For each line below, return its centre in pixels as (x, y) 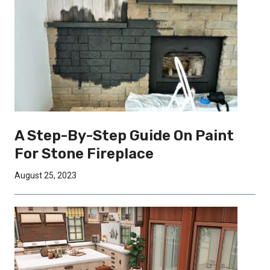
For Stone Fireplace (84, 154)
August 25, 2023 (46, 176)
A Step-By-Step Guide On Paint (124, 136)
